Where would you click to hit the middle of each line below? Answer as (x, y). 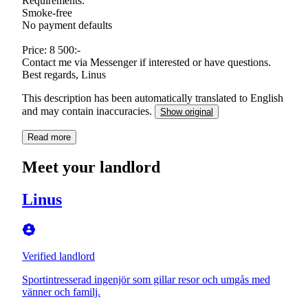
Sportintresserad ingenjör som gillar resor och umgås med (146, 279)
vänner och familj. (61, 291)
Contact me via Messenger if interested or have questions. (146, 62)
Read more (49, 137)
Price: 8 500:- (51, 49)
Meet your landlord (91, 167)
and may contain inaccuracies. (88, 111)
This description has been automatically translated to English (153, 98)
